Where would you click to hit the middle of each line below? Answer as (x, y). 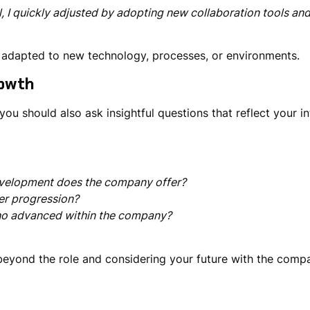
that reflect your (254, 112)
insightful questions (157, 112)
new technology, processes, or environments (180, 56)
